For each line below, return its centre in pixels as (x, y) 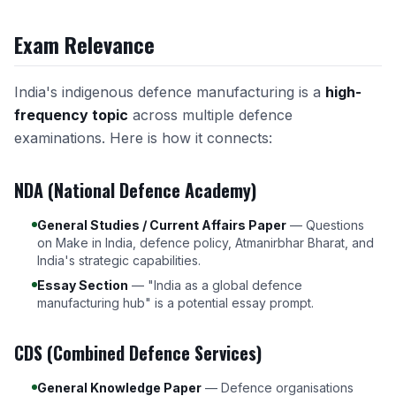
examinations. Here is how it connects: (143, 138)
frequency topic (71, 115)
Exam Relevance (84, 44)
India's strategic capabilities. (119, 260)
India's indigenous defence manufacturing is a (170, 92)
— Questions (325, 225)
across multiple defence (210, 115)
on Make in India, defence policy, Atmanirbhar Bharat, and (206, 243)
